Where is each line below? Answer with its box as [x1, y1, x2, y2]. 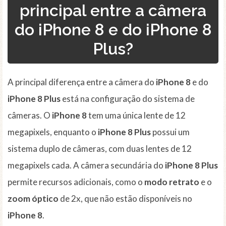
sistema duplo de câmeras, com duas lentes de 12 [8, 143, 192, 154]
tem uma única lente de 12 [87, 110, 186, 121]
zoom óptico [8, 193, 59, 204]
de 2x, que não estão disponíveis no [59, 193, 192, 204]
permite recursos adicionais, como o [8, 177, 144, 188]
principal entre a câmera [20, 1, 206, 20]
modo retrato [144, 177, 199, 188]
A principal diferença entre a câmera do [8, 77, 156, 88]
